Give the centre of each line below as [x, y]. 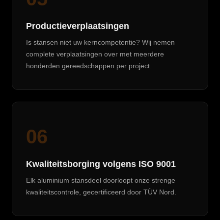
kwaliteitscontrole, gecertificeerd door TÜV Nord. [101, 192]
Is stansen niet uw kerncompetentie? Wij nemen [100, 42]
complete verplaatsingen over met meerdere [95, 54]
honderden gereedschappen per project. [89, 66]
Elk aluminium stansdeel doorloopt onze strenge [101, 180]
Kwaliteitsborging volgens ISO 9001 [101, 164]
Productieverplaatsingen [78, 26]
